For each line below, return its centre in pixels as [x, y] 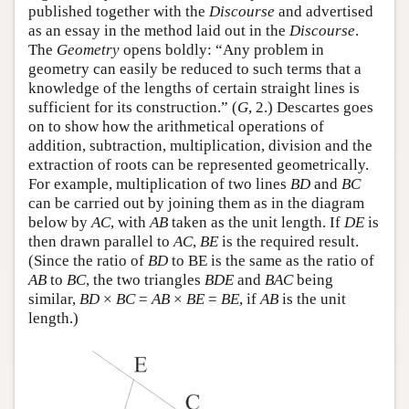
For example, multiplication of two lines [159, 184]
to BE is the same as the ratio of [271, 260]
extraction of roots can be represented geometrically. [199, 164]
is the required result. [288, 241]
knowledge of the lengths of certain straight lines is [194, 88]
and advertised [324, 11]
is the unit [312, 299]
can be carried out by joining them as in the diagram [196, 203]
